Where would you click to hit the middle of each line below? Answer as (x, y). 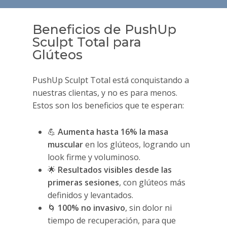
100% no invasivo (92, 208)
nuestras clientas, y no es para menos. (105, 93)
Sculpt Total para (87, 42)
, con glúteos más (153, 183)
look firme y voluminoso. (94, 157)
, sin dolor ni (149, 208)
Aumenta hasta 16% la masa (113, 132)
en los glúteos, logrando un (137, 145)
